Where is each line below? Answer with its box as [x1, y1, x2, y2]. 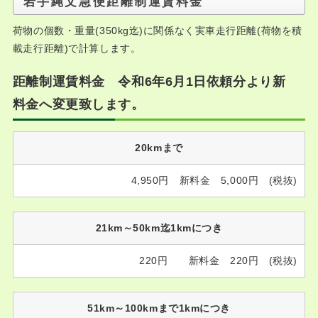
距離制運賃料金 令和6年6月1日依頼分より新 [12, 75, 286, 89]
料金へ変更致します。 [12, 97, 145, 111]
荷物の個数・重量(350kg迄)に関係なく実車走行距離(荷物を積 [12, 25, 302, 36]
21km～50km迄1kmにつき [95, 222, 223, 234]
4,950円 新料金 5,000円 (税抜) [131, 175, 297, 186]
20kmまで [135, 142, 183, 153]
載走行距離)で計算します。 [12, 43, 141, 54]
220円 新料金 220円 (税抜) [139, 255, 297, 266]
